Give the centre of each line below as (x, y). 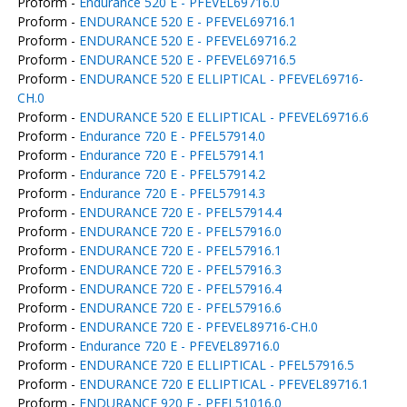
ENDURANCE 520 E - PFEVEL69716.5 (187, 60)
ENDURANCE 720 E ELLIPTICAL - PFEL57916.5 (216, 365)
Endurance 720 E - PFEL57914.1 (172, 155)
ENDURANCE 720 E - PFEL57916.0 (180, 231)
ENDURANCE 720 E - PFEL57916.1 (180, 250)
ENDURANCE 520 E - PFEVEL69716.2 (187, 40)
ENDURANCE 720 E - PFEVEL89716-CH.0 (198, 327)
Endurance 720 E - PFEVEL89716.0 (179, 346)
